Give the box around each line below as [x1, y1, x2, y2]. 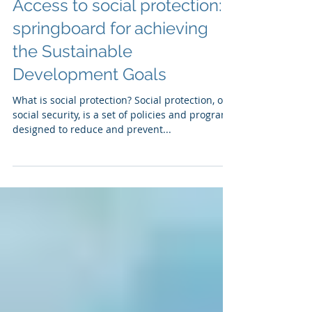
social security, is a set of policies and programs [13, 146, 235, 159]
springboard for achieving [13, 56, 208, 77]
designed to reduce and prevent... [13, 161, 171, 174]
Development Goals [13, 102, 166, 123]
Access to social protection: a [13, 33, 235, 54]
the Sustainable [13, 79, 132, 100]
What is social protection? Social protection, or [13, 132, 227, 145]
